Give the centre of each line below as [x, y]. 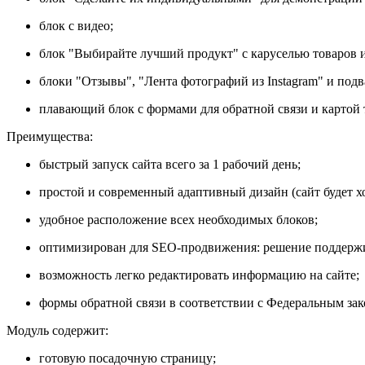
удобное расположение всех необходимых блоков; [178, 219]
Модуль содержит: [57, 330]
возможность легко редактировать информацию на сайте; [199, 275]
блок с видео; [76, 25]
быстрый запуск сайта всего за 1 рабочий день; [170, 164]
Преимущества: [50, 136]
